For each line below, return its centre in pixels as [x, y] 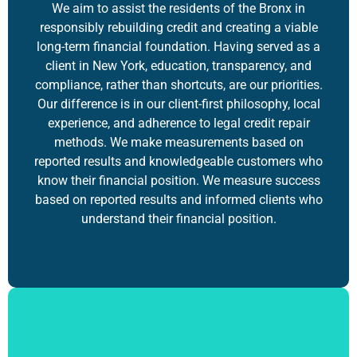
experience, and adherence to [130, 123]
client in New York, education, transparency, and [178, 65]
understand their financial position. [178, 218]
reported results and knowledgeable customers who [178, 161]
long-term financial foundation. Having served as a [178, 46]
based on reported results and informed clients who [178, 199]
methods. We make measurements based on [178, 142]
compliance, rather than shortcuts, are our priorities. [178, 84]
